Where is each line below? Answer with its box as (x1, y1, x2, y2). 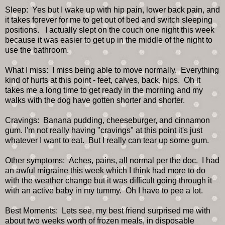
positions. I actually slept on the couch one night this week (5, 25, 214, 34)
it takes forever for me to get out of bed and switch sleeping (5, 15, 212, 24)
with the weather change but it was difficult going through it (5, 176, 212, 185)
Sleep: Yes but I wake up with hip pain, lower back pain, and (5, 5, 220, 14)
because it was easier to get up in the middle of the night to (5, 35, 212, 44)
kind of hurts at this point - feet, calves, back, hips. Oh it (5, 75, 200, 84)
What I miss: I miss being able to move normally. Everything (5, 65, 219, 74)
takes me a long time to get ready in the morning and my (5, 85, 203, 94)
